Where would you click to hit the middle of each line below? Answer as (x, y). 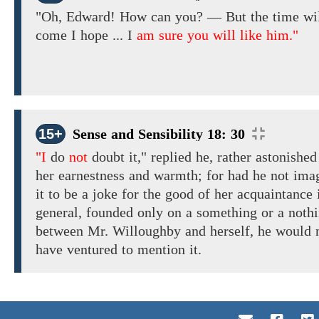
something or (235, 213)
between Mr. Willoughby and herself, (145, 231)
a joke (100, 194)
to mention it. (159, 250)
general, (61, 213)
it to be (57, 194)
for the (141, 194)
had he (247, 176)
